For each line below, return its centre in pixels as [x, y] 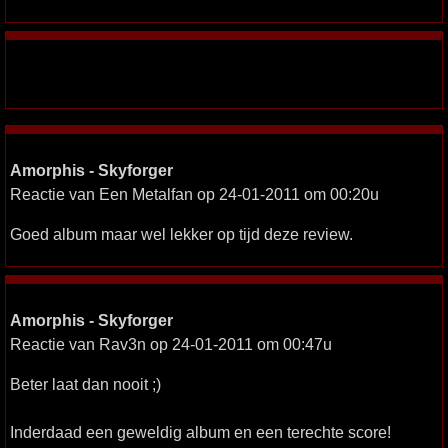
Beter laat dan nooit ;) [85, 384]
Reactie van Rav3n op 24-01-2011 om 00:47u [171, 344]
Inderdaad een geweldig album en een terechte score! [200, 432]
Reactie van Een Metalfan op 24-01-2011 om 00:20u [194, 194]
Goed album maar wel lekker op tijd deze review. [181, 234]
